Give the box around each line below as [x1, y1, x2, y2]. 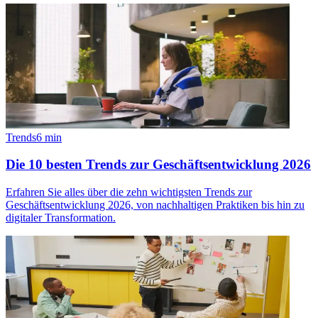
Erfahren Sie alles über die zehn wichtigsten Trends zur [6, 186, 252, 199]
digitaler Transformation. [6, 212, 116, 224]
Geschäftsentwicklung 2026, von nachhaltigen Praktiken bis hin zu [6, 199, 305, 212]
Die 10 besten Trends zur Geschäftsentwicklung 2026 [6, 157, 311, 172]
